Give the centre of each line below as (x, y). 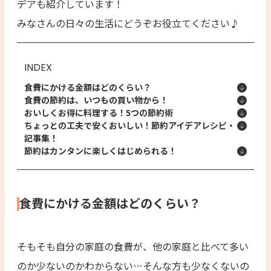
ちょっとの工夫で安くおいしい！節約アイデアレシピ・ (130, 125)
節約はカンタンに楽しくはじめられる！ (100, 150)
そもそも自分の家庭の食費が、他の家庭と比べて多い (133, 246)
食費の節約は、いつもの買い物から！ (96, 100)
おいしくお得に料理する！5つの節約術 (99, 112)
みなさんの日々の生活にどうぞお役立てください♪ (128, 23)
